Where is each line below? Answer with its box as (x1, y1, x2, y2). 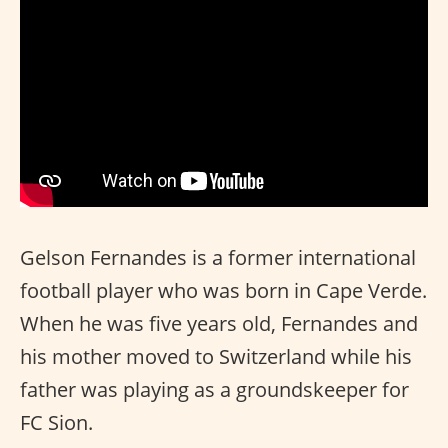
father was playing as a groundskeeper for (20, 376, 409, 404)
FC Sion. (20, 409, 93, 437)
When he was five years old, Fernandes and (20, 310, 418, 338)
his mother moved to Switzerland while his (20, 343, 412, 371)
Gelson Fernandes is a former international (20, 244, 416, 272)
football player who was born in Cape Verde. (20, 277, 427, 305)
